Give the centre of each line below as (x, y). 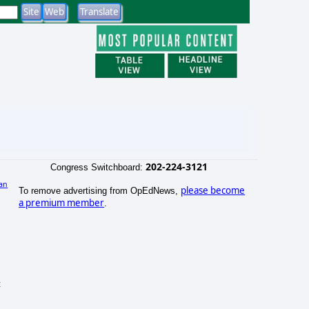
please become (213, 190)
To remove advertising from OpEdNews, (100, 190)
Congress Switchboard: (98, 167)
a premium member (62, 202)
